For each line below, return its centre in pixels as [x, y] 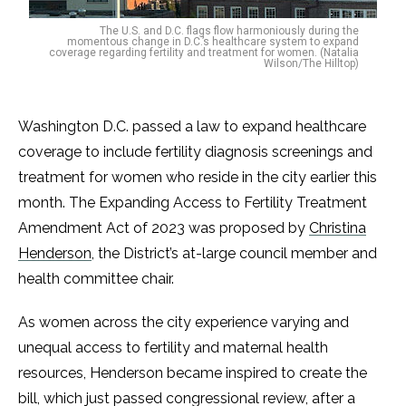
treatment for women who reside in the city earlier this [198, 177]
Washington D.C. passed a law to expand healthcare [192, 126]
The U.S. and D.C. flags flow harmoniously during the [229, 31]
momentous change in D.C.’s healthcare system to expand [213, 42]
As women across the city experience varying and [184, 322]
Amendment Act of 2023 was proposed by [164, 228]
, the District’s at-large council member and [234, 253]
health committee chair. [98, 279]
